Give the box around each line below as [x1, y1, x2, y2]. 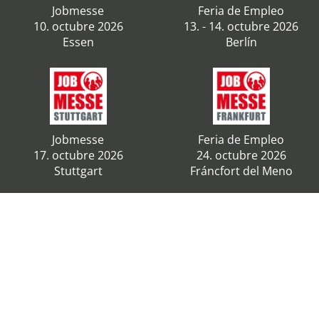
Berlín [225, 34, 257, 50]
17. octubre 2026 [33, 147, 123, 163]
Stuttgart [53, 163, 103, 179]
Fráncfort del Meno [189, 163, 293, 179]
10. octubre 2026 [33, 19, 123, 34]
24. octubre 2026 [196, 147, 286, 163]
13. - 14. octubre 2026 [184, 19, 298, 34]
